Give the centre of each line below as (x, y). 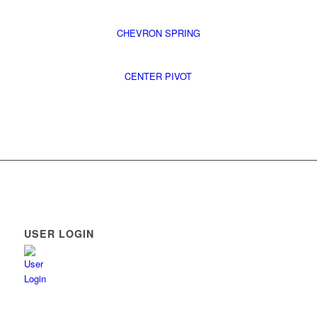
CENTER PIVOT (158, 76)
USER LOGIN (59, 234)
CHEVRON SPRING (158, 33)
